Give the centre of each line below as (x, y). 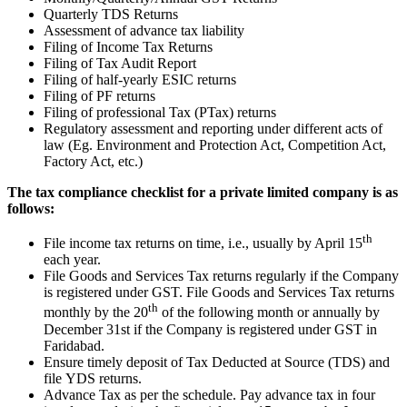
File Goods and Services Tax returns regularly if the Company (221, 276)
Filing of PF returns (99, 96)
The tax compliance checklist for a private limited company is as (203, 192)
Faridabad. (74, 345)
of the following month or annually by (269, 313)
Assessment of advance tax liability (144, 30)
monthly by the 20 (96, 313)
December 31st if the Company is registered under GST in (210, 329)
